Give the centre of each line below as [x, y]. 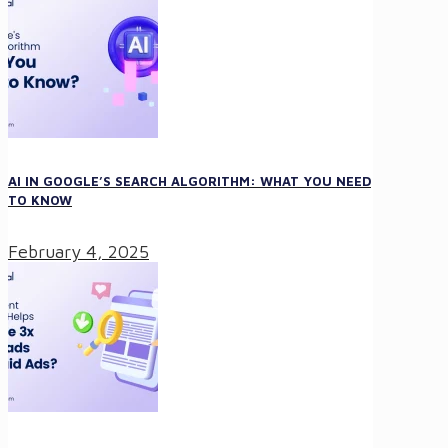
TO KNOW [40, 200]
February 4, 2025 [78, 251]
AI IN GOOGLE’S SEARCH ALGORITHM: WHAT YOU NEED [189, 181]
